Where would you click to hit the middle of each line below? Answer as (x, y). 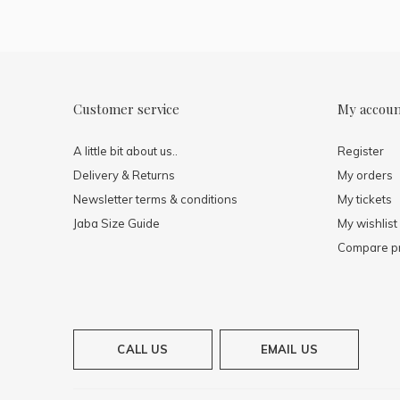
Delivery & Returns (124, 175)
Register (361, 151)
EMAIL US (289, 349)
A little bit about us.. (125, 151)
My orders (365, 175)
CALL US (143, 349)
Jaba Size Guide (117, 223)
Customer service (126, 109)
